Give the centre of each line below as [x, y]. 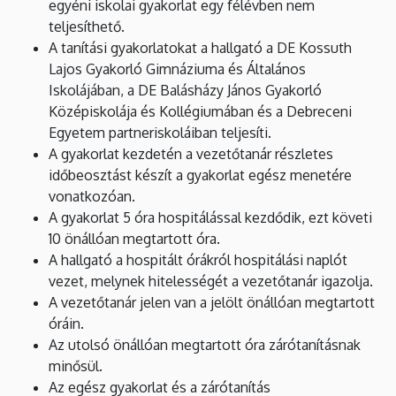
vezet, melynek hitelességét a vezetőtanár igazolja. [211, 281]
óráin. [66, 323]
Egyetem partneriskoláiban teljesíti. [160, 132]
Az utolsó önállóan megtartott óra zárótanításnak [205, 344]
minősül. [76, 366]
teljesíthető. [87, 26]
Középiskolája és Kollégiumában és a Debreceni [200, 111]
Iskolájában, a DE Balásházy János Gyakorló [185, 90]
